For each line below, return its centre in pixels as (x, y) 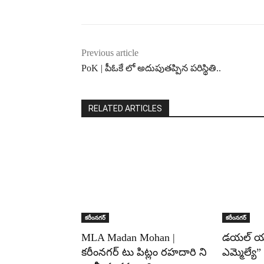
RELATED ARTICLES (125, 108)
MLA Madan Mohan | (128, 237)
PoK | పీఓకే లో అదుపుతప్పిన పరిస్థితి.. (151, 68)
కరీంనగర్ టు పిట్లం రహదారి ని (144, 252)
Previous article (110, 52)
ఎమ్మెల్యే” (241, 252)
